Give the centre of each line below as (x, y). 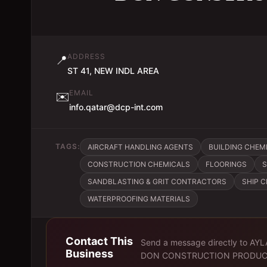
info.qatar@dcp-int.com (116, 107)
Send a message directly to (195, 242)
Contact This (99, 241)
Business (89, 254)
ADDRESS (86, 56)
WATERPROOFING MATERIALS (139, 199)
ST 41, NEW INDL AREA (113, 71)
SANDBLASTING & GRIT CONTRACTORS (157, 181)
